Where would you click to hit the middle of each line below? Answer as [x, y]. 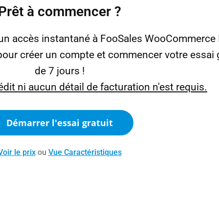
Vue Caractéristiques [85, 152]
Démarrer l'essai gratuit [60, 123]
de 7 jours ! [60, 71]
